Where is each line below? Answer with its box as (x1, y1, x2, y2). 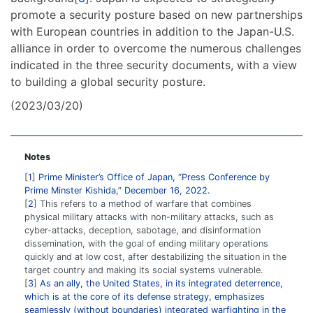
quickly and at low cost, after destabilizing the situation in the (24, 251, 286, 262)
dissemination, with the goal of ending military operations (24, 238, 268, 249)
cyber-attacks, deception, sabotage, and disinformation (24, 224, 261, 235)
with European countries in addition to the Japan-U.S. (10, 24, 294, 38)
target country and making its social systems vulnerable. (24, 264, 263, 275)
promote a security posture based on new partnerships (10, 7, 303, 22)
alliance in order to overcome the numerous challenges (10, 41, 301, 55)
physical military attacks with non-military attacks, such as (24, 211, 274, 222)
